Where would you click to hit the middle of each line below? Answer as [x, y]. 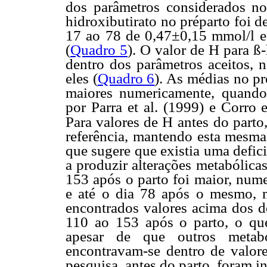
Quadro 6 [126, 79]
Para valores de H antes [137, 122]
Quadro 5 [99, 50]
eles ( [82, 79]
